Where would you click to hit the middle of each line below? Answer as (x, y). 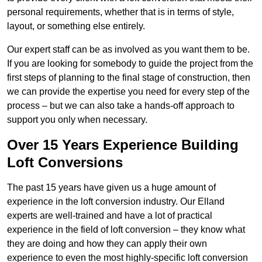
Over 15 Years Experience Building (123, 145)
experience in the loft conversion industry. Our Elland (116, 202)
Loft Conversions (65, 163)
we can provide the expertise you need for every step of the (128, 92)
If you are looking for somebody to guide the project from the (130, 64)
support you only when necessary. (77, 120)
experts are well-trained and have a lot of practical (110, 216)
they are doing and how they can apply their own (107, 244)
